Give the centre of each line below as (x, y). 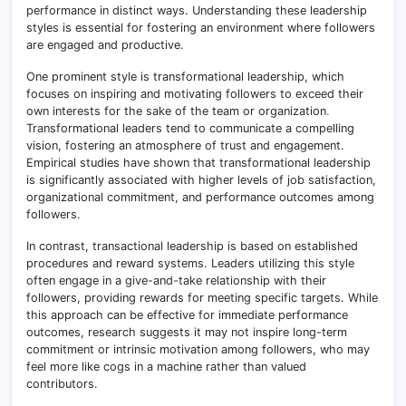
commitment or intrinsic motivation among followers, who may (198, 349)
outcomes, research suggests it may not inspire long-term (187, 332)
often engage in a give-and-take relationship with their (176, 280)
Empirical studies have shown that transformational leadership (198, 162)
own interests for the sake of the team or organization (176, 111)
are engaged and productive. (105, 44)
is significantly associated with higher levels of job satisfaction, (201, 179)
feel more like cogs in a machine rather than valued (166, 366)
